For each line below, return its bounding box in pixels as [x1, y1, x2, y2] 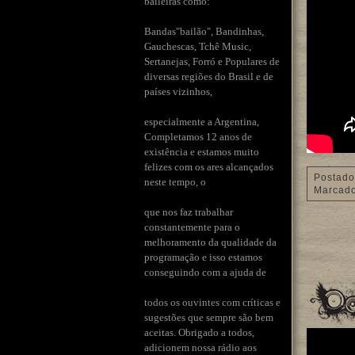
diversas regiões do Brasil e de [144, 70, 273, 82]
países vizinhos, [144, 85, 212, 97]
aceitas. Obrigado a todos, [144, 326, 254, 338]
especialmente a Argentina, [144, 115, 259, 128]
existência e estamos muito [144, 145, 259, 158]
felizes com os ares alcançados [144, 160, 273, 173]
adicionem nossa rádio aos [144, 341, 257, 353]
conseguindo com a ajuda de [144, 265, 266, 278]
